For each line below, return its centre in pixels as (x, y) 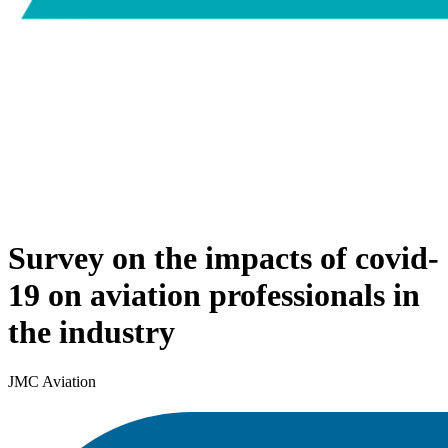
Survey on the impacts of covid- (223, 258)
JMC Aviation (52, 381)
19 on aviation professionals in (214, 295)
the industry (91, 332)
